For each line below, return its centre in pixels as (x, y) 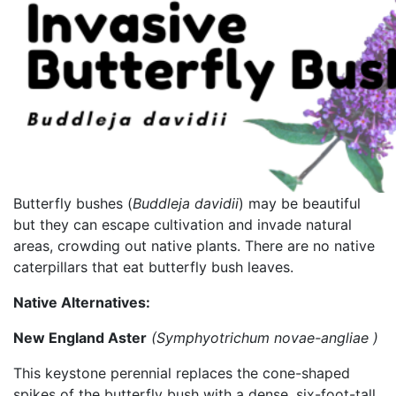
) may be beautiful (300, 203)
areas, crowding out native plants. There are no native (194, 245)
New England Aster (80, 337)
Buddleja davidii (186, 203)
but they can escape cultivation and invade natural (183, 224)
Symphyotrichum (213, 337)
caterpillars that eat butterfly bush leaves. (153, 267)
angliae (345, 337)
